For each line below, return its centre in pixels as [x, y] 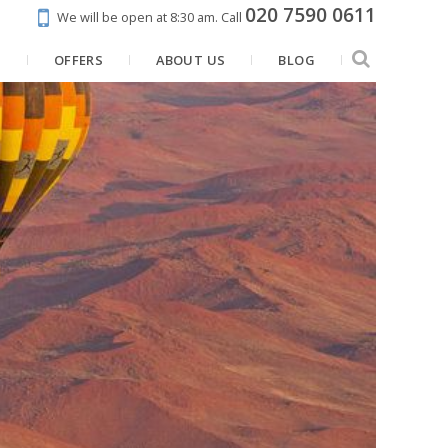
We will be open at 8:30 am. [137, 17]
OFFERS [78, 60]
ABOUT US [191, 60]
